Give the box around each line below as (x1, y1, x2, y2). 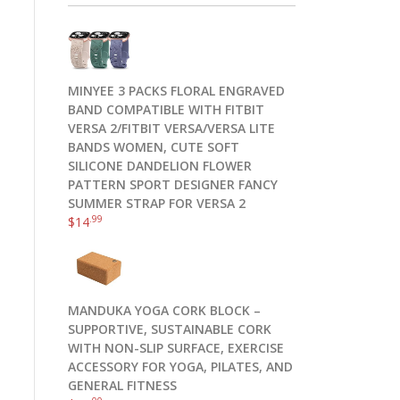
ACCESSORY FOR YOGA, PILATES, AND (68, 358, 293, 375)
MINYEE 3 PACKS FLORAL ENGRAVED (68, 82, 285, 99)
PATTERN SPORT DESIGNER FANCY (68, 176, 278, 193)
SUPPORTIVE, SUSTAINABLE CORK (68, 321, 271, 337)
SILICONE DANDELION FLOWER (68, 157, 252, 174)
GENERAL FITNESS (68, 377, 177, 394)
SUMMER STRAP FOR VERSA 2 (68, 195, 246, 212)
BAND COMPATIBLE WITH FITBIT (68, 101, 264, 118)
